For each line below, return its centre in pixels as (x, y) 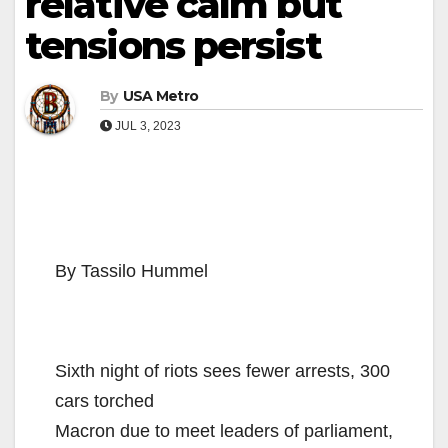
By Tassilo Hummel (131, 270)
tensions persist (173, 45)
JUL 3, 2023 (146, 125)
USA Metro (160, 95)
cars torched (104, 400)
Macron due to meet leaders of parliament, (224, 430)
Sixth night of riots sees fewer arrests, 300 (222, 370)
